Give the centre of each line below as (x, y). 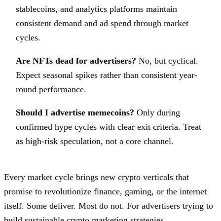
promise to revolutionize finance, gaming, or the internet (105, 191)
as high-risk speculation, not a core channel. (95, 141)
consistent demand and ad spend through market (102, 23)
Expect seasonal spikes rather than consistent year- (107, 75)
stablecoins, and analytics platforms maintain (96, 9)
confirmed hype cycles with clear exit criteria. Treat (109, 127)
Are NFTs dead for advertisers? (76, 60)
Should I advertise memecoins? (75, 112)
